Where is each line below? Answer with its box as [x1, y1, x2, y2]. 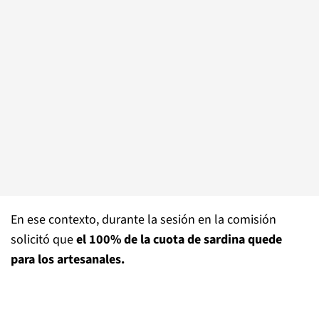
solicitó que [11, 231, 76, 249]
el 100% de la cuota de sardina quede [76, 231, 282, 249]
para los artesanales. [11, 251, 125, 268]
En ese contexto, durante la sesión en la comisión [11, 211, 276, 229]
